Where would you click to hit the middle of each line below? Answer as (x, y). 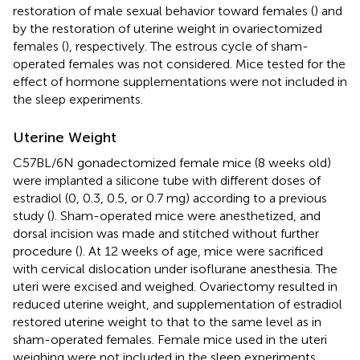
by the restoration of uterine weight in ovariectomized (168, 28)
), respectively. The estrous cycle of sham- (187, 46)
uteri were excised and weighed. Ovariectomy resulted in (175, 286)
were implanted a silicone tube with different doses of (167, 180)
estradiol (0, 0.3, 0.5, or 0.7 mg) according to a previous (170, 198)
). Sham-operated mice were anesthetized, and (186, 215)
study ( (32, 215)
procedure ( (46, 251)
